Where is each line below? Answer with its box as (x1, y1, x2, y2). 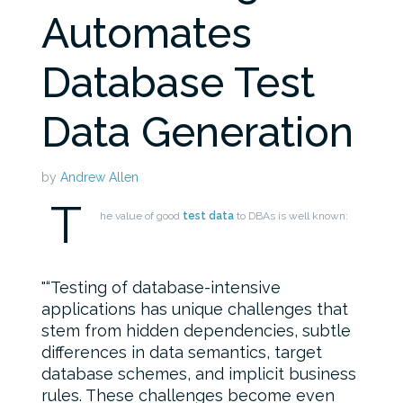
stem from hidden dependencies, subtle (41, 320, 352, 340)
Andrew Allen (60, 169, 139, 184)
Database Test (41, 58, 316, 107)
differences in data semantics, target (41, 342, 323, 362)
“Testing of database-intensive (46, 277, 282, 297)
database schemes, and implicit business (41, 363, 357, 383)
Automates (41, 8, 253, 58)
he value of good (100, 209, 184, 222)
